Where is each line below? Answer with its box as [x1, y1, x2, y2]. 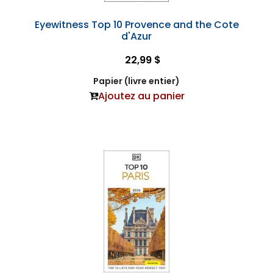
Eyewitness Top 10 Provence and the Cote [34, 18, 239, 32]
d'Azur [121, 29, 152, 43]
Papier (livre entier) [93, 75, 180, 87]
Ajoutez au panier [97, 89, 185, 103]
